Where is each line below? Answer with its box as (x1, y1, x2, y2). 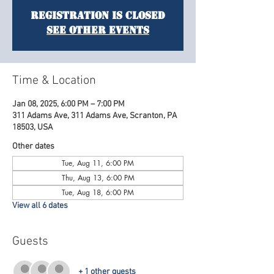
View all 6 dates (12, 201, 68, 211)
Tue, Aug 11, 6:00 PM (62, 158, 134, 168)
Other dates (12, 141, 54, 152)
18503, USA (12, 122, 53, 133)
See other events (46, 24, 149, 37)
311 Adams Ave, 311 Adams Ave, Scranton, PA (12, 111, 177, 121)
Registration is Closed (31, 9, 165, 22)
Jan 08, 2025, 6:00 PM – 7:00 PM (12, 99, 125, 109)
